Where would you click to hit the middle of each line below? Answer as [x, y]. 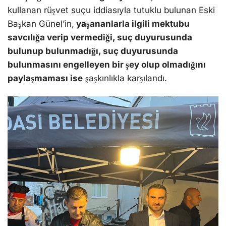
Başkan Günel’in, [41, 24]
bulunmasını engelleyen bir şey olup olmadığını [107, 65]
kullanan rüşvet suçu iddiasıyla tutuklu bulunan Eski [111, 10]
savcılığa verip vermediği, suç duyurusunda [100, 38]
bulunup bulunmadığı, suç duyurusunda [93, 51]
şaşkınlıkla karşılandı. [125, 78]
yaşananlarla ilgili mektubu [132, 24]
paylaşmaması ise [45, 78]
